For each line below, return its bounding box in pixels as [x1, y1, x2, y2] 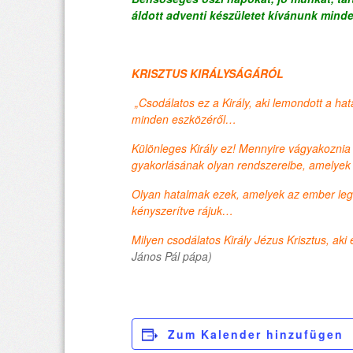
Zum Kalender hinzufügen [168, 326, 344, 343]
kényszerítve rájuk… [132, 203, 233, 219]
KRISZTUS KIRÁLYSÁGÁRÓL [132, 65, 284, 82]
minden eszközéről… [132, 111, 236, 128]
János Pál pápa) [132, 248, 212, 265]
